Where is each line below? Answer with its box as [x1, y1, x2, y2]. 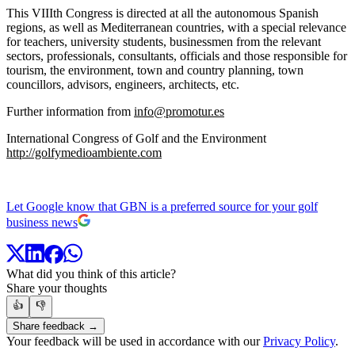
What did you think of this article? [6, 267, 176, 281]
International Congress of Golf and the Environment [6, 131, 266, 145]
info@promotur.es [134, 104, 224, 118]
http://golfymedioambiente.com [6, 145, 162, 159]
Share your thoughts [6, 281, 107, 296]
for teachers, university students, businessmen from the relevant [6, 34, 321, 48]
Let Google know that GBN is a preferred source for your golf [6, 199, 318, 213]
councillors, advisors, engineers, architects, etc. [6, 77, 239, 91]
